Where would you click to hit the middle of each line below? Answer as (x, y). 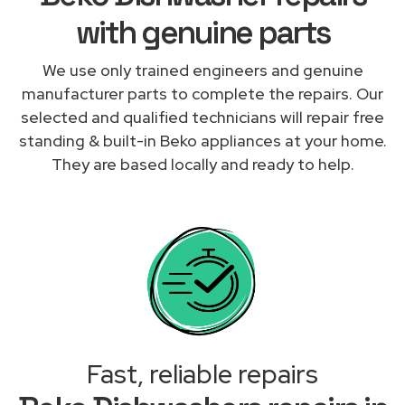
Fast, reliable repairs (202, 374)
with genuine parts (202, 32)
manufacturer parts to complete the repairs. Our (202, 93)
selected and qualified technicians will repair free (202, 117)
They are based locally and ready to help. (202, 164)
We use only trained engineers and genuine (202, 70)
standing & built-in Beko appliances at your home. (202, 140)
